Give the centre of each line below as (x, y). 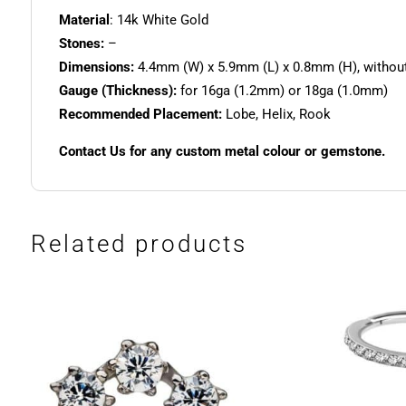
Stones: (81, 44)
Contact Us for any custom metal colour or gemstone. (222, 152)
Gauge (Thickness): (117, 91)
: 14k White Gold (159, 20)
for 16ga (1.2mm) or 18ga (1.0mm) (282, 91)
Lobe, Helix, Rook (276, 115)
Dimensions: (96, 68)
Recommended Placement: (140, 115)
